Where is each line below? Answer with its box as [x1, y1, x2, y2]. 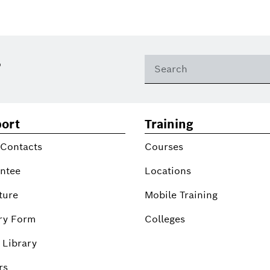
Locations [145, 164, 191, 177]
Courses [145, 140, 183, 153]
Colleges [145, 212, 185, 225]
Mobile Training [145, 188, 218, 201]
